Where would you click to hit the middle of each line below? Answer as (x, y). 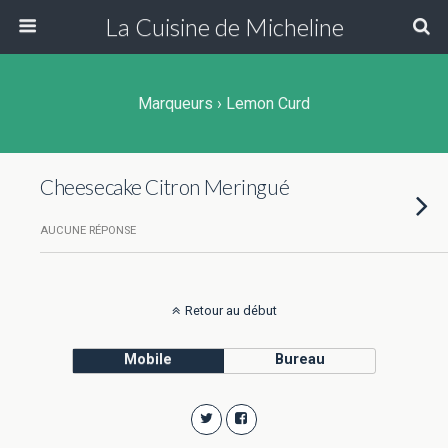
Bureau (299, 359)
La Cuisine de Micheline (224, 26)
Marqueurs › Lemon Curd (224, 103)
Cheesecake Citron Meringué (165, 186)
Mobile (148, 359)
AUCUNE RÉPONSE (88, 230)
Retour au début (230, 310)
